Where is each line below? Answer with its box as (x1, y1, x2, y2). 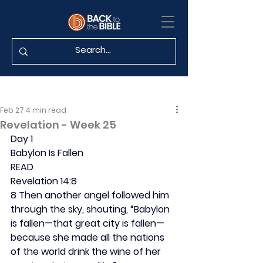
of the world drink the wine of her (11, 245, 163, 258)
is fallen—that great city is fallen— (11, 217, 164, 230)
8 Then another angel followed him (11, 188, 171, 202)
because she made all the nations (11, 231, 167, 244)
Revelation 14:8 (11, 174, 77, 188)
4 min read (25, 105, 66, 115)
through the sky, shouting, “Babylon (11, 203, 172, 216)
